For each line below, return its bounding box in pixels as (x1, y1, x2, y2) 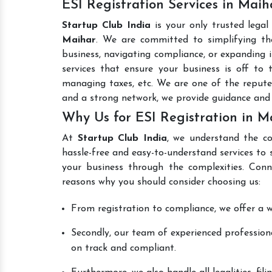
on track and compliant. (71, 243, 176, 253)
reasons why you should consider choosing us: (62, 177, 260, 187)
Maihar (62, 35, 96, 45)
